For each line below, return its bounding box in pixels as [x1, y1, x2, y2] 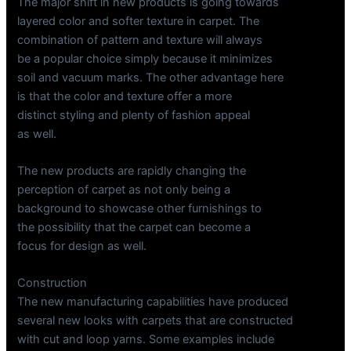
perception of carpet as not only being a [17, 183, 231, 197]
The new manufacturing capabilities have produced [17, 295, 289, 309]
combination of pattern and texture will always [17, 32, 263, 47]
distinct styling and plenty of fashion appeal [17, 107, 251, 122]
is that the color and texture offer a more [17, 89, 233, 103]
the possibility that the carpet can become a [17, 220, 251, 235]
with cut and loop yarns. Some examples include [17, 332, 275, 347]
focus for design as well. [17, 239, 147, 254]
